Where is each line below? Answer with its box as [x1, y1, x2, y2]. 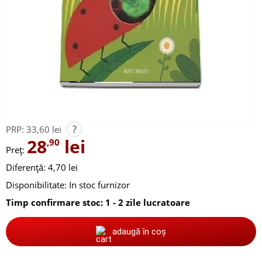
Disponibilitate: [6, 179, 67, 191]
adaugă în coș [112, 226, 166, 237]
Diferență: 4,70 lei [6, 161, 78, 173]
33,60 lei [26, 123, 61, 135]
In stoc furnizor [69, 179, 130, 191]
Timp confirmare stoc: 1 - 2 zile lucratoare [6, 196, 190, 208]
